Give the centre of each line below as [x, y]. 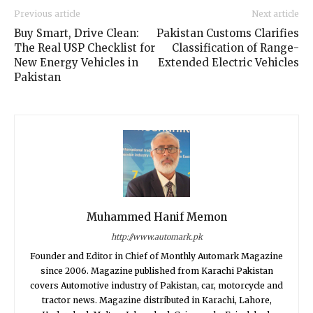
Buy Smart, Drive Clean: [77, 33]
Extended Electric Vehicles [228, 63]
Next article [275, 14]
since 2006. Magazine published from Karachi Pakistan [156, 271]
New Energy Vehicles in [76, 63]
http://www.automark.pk [156, 237]
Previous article [47, 14]
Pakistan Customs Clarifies [228, 33]
